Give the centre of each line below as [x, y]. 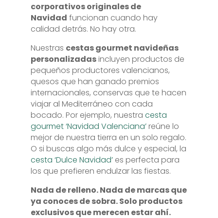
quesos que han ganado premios [95, 82]
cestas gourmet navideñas [122, 48]
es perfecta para [146, 160]
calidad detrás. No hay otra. [83, 29]
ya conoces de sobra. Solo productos [106, 201]
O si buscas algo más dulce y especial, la [108, 149]
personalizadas [63, 59]
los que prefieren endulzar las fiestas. [100, 171]
